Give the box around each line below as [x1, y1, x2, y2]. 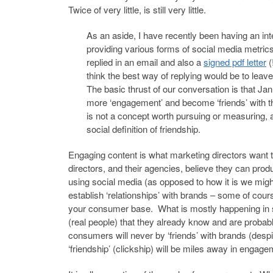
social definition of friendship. [87, 122, 200, 135]
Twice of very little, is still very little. [68, 2, 206, 16]
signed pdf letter [204, 55, 266, 68]
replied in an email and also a [87, 55, 204, 68]
